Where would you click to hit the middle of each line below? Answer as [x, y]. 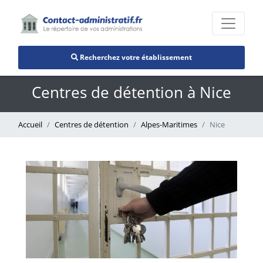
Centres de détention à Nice [131, 92]
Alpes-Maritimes [169, 124]
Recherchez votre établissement [135, 57]
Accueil [30, 124]
